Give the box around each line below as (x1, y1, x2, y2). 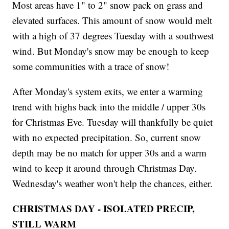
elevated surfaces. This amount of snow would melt (12, 14, 213, 27)
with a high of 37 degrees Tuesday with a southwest (12, 29, 214, 42)
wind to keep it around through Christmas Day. (12, 162, 197, 175)
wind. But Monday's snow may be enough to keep (12, 44, 210, 58)
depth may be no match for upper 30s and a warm (12, 146, 207, 159)
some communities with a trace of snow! (12, 60, 170, 73)
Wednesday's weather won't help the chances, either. (12, 177, 213, 190)
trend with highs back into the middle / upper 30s (12, 100, 206, 113)
